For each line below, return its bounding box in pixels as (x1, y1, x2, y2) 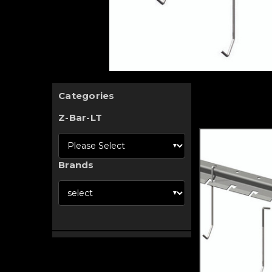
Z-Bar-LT (58, 112, 102, 123)
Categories (58, 90, 115, 101)
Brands (58, 159, 94, 171)
